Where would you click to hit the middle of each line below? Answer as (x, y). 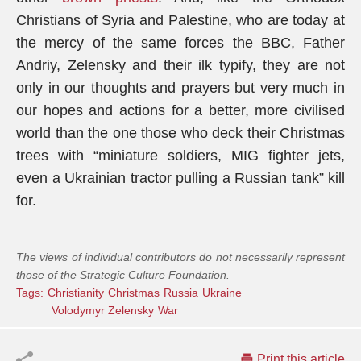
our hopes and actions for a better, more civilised (180, 110)
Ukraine (222, 293)
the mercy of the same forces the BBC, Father (180, 43)
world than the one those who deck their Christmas (180, 133)
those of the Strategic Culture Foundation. (123, 275)
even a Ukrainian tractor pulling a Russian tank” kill (180, 178)
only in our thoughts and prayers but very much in (180, 88)
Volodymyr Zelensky (103, 310)
